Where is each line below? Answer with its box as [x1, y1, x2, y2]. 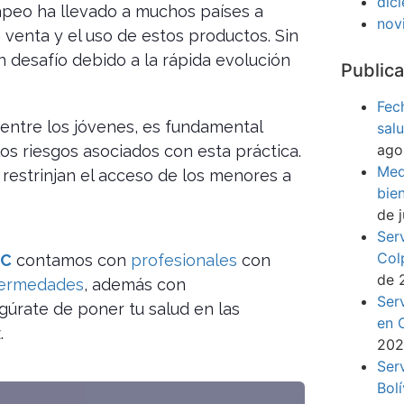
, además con [84, 275, 186, 295]
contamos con [12, 251, 131, 271]
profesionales [131, 251, 237, 271]
